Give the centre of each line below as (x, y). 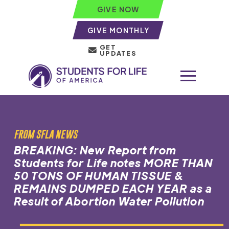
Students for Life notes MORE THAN (113, 163)
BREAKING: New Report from (95, 150)
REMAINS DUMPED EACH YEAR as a (113, 188)
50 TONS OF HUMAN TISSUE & (99, 175)
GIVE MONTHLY (118, 30)
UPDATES (118, 53)
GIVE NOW (118, 9)
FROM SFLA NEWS (45, 134)
